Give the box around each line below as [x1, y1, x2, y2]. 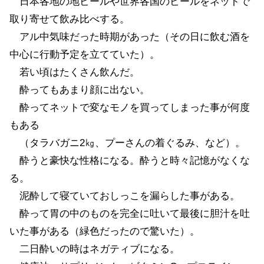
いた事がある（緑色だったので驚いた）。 [9, 225, 200, 237]
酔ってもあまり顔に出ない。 [9, 84, 150, 95]
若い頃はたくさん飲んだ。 [9, 66, 150, 78]
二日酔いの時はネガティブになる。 [9, 243, 180, 255]
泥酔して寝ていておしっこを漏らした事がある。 [9, 190, 240, 202]
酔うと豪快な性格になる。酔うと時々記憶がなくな [9, 154, 250, 166]
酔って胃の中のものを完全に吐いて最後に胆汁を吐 [9, 207, 250, 219]
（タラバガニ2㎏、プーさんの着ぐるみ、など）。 [9, 137, 245, 148]
